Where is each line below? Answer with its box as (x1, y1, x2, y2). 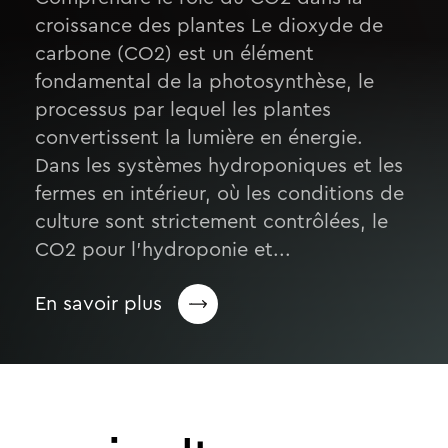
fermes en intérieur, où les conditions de (34, 184, 404, 204)
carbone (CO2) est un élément (34, 44, 314, 64)
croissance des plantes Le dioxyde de (34, 16, 383, 36)
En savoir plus (34, 294, 162, 314)
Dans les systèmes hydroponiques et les (34, 156, 403, 176)
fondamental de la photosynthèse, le (34, 72, 374, 92)
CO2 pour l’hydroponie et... (34, 240, 291, 260)
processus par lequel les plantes (34, 100, 331, 120)
